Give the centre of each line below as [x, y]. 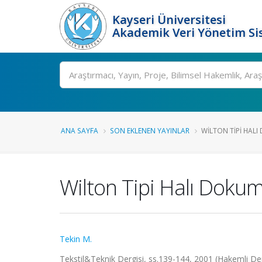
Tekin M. [76, 239]
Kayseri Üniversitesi [169, 20]
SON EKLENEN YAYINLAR [150, 130]
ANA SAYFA [80, 130]
